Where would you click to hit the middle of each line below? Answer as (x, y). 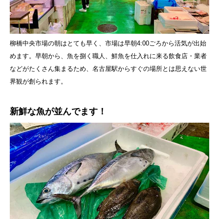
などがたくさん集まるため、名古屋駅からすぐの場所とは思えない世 (108, 69)
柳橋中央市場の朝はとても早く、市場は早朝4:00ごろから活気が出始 (108, 44)
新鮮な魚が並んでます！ (58, 112)
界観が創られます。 (38, 82)
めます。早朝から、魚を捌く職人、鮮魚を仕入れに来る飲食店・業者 (108, 56)
